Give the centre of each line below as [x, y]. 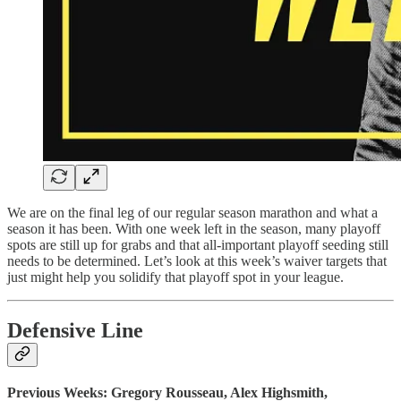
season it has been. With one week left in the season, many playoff [194, 228]
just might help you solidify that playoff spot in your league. [177, 277]
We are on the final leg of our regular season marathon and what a [192, 212]
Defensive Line [78, 331]
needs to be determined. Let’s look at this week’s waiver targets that [197, 260]
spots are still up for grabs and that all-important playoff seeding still [198, 244]
